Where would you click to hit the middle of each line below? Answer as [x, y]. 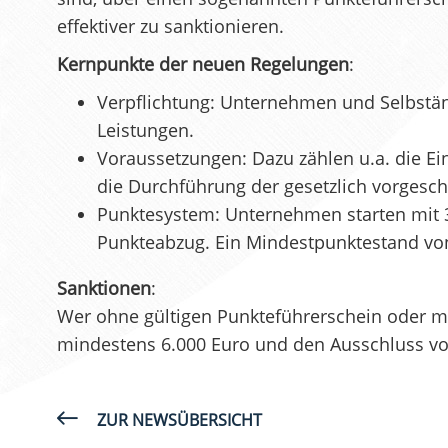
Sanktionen [104, 287]
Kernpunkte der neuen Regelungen [203, 63]
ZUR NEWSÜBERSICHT [179, 419]
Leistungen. [145, 129]
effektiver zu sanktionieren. [170, 25]
